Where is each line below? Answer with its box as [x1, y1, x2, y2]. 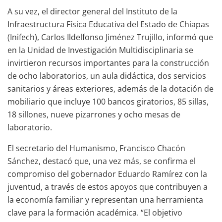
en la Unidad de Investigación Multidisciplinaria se [7, 44, 193, 55]
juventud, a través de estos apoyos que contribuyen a [7, 181, 208, 192]
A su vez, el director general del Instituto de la [7, 5, 177, 17]
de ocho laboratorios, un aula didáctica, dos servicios [7, 70, 206, 81]
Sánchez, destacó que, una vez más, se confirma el [7, 155, 196, 166]
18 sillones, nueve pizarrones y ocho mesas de [7, 109, 180, 120]
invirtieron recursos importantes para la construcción [7, 57, 209, 68]
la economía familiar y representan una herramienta [7, 194, 203, 205]
